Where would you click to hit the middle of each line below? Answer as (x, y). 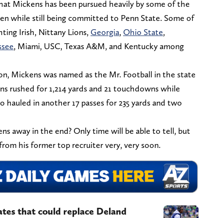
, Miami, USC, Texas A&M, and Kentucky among (99, 46)
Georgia (105, 32)
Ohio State (143, 32)
